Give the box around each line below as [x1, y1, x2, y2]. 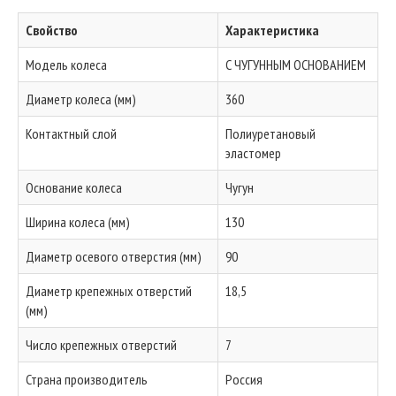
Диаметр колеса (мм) [26, 90, 136, 108]
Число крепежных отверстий [26, 336, 177, 354]
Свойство [26, 21, 78, 39]
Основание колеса [26, 179, 122, 196]
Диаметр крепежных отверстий [26, 282, 192, 300]
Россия [225, 370, 263, 388]
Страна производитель [26, 370, 148, 388]
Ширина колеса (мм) [26, 213, 130, 231]
